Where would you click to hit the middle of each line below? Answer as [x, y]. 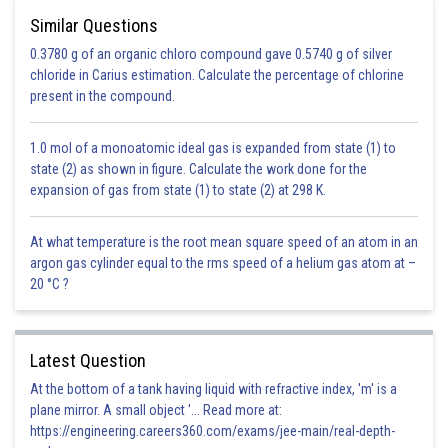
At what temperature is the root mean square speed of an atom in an [224, 242]
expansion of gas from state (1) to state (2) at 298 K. [178, 190]
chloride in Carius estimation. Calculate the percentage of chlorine [217, 75]
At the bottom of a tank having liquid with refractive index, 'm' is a [213, 389]
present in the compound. [102, 96]
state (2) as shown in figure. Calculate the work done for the [198, 169]
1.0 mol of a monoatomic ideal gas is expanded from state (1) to [213, 148]
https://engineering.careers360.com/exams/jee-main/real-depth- [212, 431]
